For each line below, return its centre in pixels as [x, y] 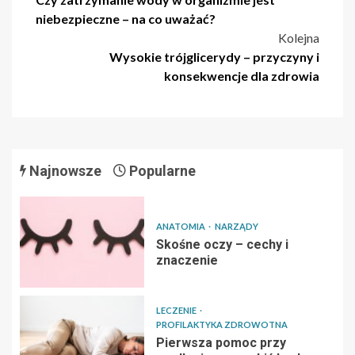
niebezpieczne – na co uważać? [126, 19]
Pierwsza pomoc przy [221, 342]
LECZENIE [177, 310]
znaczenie [187, 260]
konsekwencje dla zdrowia [242, 76]
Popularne [161, 171]
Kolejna [299, 38]
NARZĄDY [236, 226]
